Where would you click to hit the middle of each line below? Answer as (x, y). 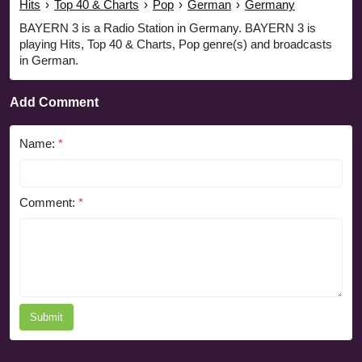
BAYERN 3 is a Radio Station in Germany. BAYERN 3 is (168, 28)
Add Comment (54, 103)
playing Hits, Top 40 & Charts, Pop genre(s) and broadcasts (176, 44)
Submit (46, 318)
